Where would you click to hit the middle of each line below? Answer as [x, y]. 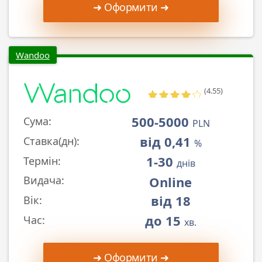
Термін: [42, 161]
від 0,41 [167, 141]
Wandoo [33, 55]
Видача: [44, 180]
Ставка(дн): [51, 141]
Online [170, 182]
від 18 [170, 200]
